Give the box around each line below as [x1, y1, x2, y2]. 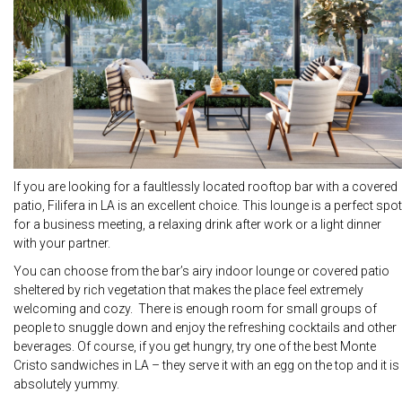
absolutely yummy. [13, 377, 119, 392]
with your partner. [13, 236, 110, 251]
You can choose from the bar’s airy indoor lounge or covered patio [13, 264, 389, 279]
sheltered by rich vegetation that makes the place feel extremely [13, 283, 363, 298]
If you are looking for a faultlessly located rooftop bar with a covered [13, 179, 398, 195]
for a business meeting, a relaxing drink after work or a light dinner [13, 217, 381, 232]
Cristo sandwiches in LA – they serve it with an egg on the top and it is [13, 358, 399, 373]
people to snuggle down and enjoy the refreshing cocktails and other [13, 320, 397, 336]
